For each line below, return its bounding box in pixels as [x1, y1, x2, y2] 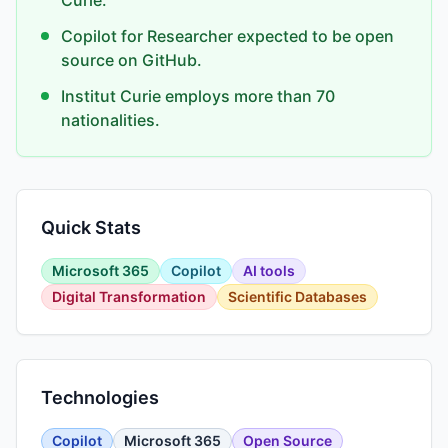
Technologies [41, 387, 159, 408]
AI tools [243, 262, 295, 279]
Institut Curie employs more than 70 [61, 86, 335, 106]
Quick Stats [41, 217, 141, 238]
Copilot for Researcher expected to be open [61, 26, 394, 46]
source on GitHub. [61, 50, 202, 70]
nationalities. [61, 110, 160, 130]
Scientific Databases [228, 288, 367, 305]
